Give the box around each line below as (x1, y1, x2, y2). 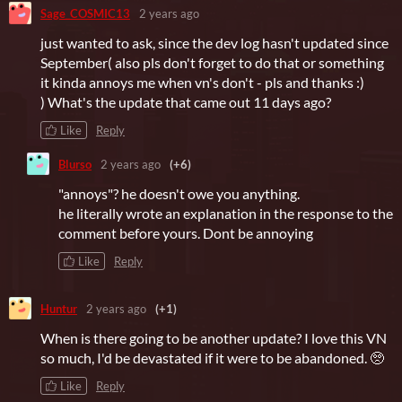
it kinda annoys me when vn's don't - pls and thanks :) (40, 74, 367, 92)
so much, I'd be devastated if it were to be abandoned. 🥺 (40, 349, 384, 367)
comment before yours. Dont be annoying (58, 224, 313, 242)
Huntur (40, 301, 77, 316)
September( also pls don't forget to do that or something (40, 54, 384, 72)
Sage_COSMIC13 (40, 5, 130, 21)
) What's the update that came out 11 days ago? (40, 93, 336, 111)
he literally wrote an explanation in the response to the (58, 205, 393, 223)
